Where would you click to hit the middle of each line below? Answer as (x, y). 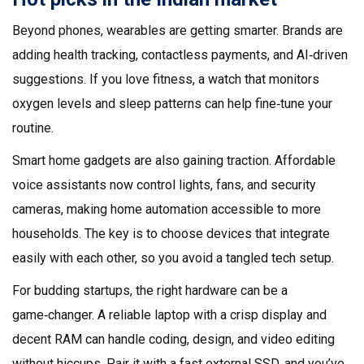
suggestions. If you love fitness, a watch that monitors (166, 79)
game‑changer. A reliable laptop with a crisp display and (169, 315)
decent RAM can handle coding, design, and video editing (173, 339)
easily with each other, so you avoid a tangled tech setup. (173, 258)
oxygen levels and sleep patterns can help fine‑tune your (172, 104)
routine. (33, 128)
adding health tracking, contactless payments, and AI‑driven (180, 55)
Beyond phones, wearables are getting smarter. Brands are (178, 30)
